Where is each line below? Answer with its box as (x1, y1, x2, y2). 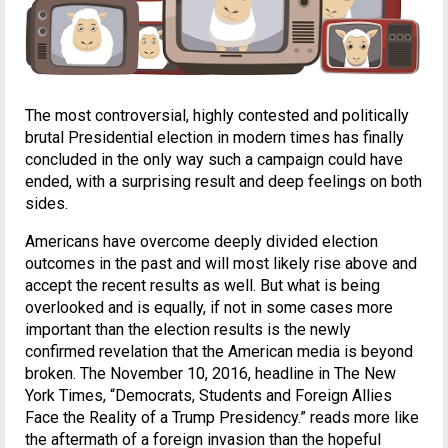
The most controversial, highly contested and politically (25, 106, 409, 126)
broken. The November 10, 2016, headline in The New (25, 364, 396, 384)
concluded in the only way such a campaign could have (25, 150, 403, 170)
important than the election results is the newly (25, 320, 351, 340)
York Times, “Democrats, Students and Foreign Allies (25, 386, 392, 406)
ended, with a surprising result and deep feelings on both (25, 172, 422, 192)
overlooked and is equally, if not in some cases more (25, 298, 393, 318)
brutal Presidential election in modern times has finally (25, 128, 404, 148)
